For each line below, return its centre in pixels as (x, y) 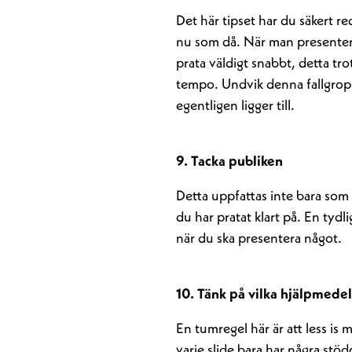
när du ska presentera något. (259, 239)
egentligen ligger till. (235, 106)
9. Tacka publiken (229, 162)
